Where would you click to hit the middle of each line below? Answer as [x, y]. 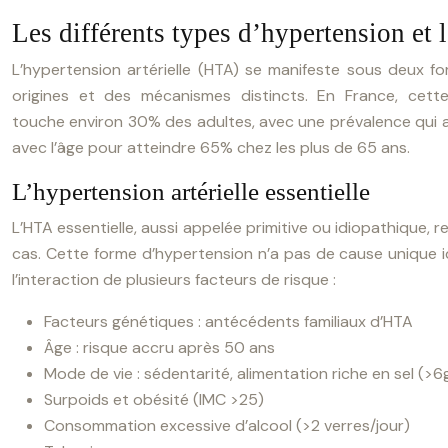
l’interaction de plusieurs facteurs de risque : [174, 279]
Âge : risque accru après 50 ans [159, 347]
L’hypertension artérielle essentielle [191, 191]
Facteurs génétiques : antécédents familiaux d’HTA [228, 321]
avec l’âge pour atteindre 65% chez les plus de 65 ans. [211, 147]
